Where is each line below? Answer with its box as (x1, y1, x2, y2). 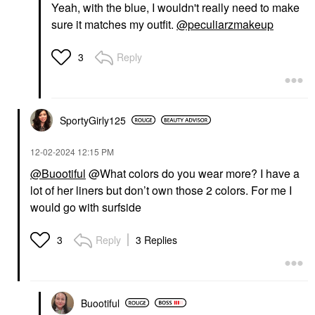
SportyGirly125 (60, 112, 126, 127)
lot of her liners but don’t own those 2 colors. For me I (30, 181, 292, 198)
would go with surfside (30, 198, 144, 215)
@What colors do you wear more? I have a (86, 165, 300, 181)
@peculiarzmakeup (176, 15, 274, 32)
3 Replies (136, 232, 177, 247)
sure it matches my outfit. (51, 15, 176, 32)
